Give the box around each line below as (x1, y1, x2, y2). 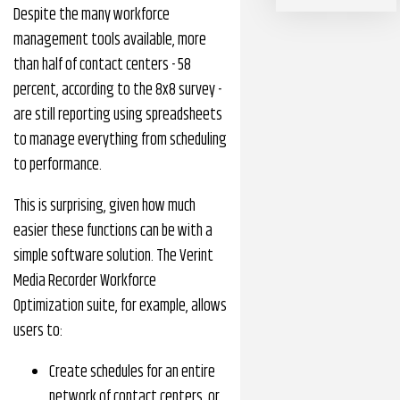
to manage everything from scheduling (13, 128, 227, 153)
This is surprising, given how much (13, 194, 196, 219)
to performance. (13, 153, 102, 178)
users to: (13, 319, 63, 344)
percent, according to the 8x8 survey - (13, 78, 221, 103)
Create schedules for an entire (49, 360, 215, 385)
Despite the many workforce (13, 3, 170, 28)
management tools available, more (13, 28, 206, 53)
